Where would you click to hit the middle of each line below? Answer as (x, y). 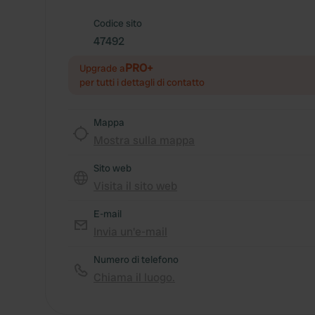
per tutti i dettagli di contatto (142, 82)
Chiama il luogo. (134, 277)
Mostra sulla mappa (144, 140)
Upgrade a (102, 68)
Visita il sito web (135, 186)
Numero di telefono (136, 259)
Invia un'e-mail (130, 232)
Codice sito (118, 23)
